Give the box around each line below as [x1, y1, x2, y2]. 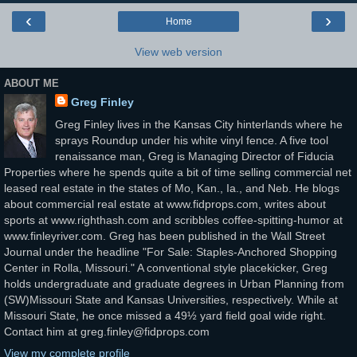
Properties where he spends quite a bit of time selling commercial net [4, 165, 351, 178]
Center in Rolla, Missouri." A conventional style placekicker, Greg [4, 261, 328, 274]
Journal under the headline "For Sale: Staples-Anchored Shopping [4, 245, 337, 258]
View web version [135, 45, 222, 59]
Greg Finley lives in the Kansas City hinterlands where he [54, 117, 343, 131]
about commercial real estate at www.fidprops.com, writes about [4, 197, 326, 210]
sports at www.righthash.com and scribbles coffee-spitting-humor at [4, 213, 343, 226]
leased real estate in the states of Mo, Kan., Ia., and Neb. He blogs [4, 181, 339, 194]
